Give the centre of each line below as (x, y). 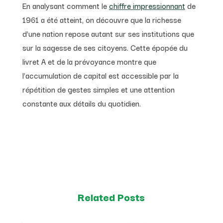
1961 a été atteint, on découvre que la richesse (102, 19)
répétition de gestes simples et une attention (98, 89)
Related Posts (111, 196)
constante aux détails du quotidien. (81, 103)
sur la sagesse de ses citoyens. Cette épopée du (105, 47)
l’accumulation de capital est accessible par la (100, 75)
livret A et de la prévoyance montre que (89, 61)
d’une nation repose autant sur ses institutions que (108, 33)
